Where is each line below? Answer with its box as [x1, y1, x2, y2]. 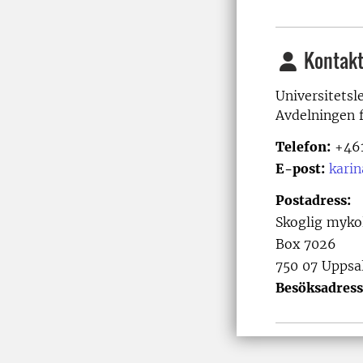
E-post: [275, 160, 325, 177]
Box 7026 [275, 236, 336, 252]
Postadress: [275, 192, 351, 208]
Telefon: [275, 139, 331, 155]
